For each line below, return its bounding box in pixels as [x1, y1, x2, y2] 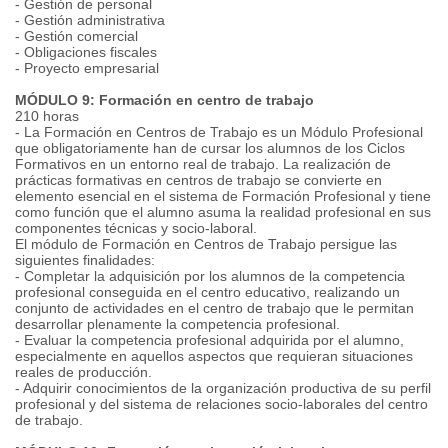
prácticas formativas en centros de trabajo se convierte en [15, 172, 382, 188]
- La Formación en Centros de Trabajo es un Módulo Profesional [15, 124, 423, 140]
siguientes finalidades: [15, 252, 155, 268]
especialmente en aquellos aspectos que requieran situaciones [15, 348, 413, 364]
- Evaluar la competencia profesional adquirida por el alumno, [15, 332, 404, 348]
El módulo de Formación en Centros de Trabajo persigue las [15, 236, 397, 252]
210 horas [15, 108, 79, 124]
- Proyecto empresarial [15, 60, 159, 76]
